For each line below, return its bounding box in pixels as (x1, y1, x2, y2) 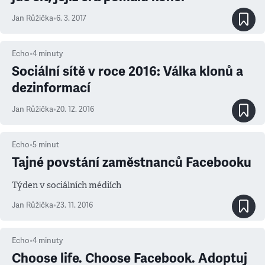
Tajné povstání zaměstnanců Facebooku (12, 154, 251, 170)
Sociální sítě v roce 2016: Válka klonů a (12, 63, 243, 79)
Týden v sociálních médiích (12, 179, 121, 190)
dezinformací (12, 80, 91, 96)
